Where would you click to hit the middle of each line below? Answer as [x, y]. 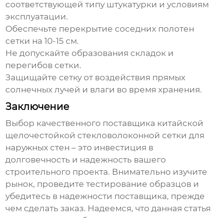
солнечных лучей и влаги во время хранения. [104, 90]
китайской [181, 123]
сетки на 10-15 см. [42, 41]
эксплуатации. [37, 17]
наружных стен [38, 148]
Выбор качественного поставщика [82, 123]
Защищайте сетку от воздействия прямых [96, 78]
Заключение [37, 107]
